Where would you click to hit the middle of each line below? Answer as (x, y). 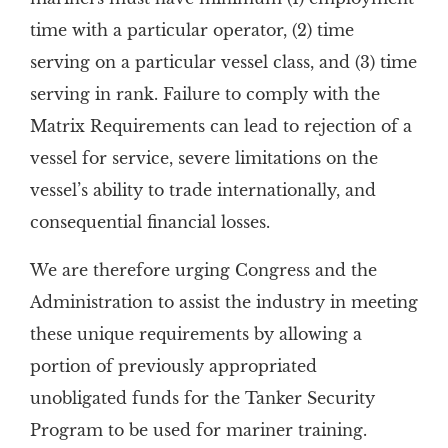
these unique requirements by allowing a (195, 334)
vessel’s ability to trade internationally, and (202, 190)
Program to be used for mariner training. (200, 430)
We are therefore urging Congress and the (203, 270)
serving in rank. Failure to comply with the (204, 94)
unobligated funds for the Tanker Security (202, 398)
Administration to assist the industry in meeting (223, 302)
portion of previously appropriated (173, 366)
